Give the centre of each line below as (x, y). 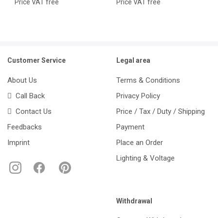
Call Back (28, 96)
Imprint (18, 142)
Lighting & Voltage (145, 158)
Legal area (133, 61)
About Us (22, 80)
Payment (130, 127)
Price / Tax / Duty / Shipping (161, 111)
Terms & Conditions (148, 80)
